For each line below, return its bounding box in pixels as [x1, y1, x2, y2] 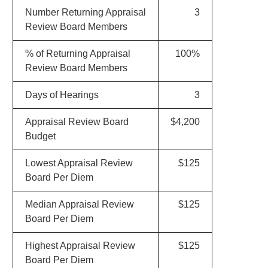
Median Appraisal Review [25, 199, 134, 209]
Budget [25, 131, 56, 141]
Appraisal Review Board [25, 117, 129, 127]
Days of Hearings [25, 90, 99, 100]
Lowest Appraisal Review [25, 158, 133, 168]
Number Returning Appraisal [25, 7, 146, 17]
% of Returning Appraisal [25, 48, 130, 59]
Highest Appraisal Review [25, 240, 135, 251]
